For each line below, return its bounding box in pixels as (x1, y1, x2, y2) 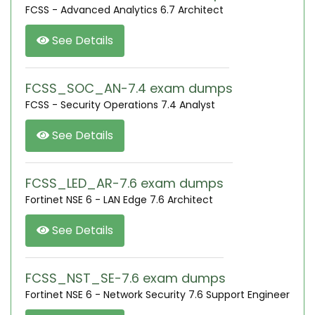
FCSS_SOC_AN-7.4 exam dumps (25, 79, 233, 97)
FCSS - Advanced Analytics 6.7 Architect (25, 3, 224, 17)
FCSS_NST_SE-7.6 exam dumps (25, 269, 226, 287)
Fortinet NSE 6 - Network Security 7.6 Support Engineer (25, 288, 290, 302)
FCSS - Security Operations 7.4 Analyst (25, 98, 215, 112)
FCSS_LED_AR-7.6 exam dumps (25, 174, 224, 192)
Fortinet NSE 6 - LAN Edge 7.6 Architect (25, 193, 213, 207)
